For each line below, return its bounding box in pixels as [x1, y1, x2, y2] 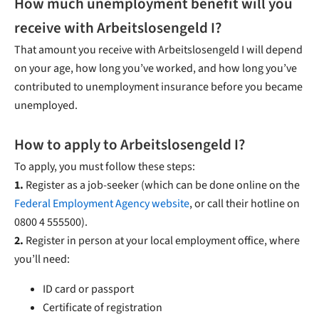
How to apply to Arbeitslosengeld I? [14, 134, 245, 157]
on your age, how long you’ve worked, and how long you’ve [14, 61, 297, 77]
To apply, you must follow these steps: [14, 159, 195, 175]
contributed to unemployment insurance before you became [14, 79, 303, 95]
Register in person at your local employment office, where [23, 233, 300, 249]
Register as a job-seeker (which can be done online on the [26, 177, 300, 194]
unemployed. [14, 98, 78, 114]
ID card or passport [43, 281, 134, 298]
